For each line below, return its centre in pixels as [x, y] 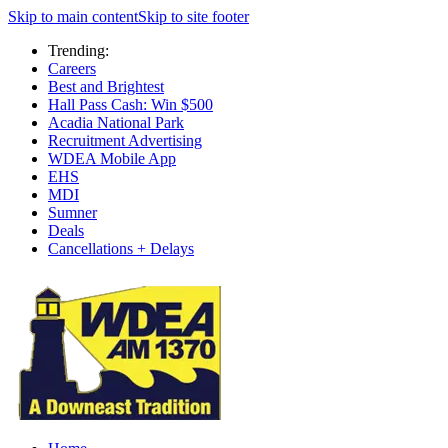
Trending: [78, 50]
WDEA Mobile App [112, 158]
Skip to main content [73, 16]
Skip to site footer [193, 16]
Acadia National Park [116, 122]
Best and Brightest [106, 86]
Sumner [72, 212]
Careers [72, 68]
